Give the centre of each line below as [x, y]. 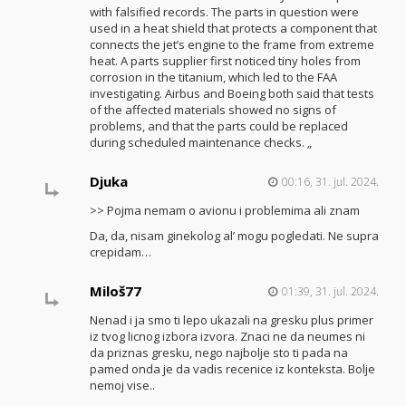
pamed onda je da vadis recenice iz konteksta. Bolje [232, 368]
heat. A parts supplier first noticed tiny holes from [225, 60]
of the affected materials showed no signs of [213, 109]
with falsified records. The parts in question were [224, 11]
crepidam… [120, 252]
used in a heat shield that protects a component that [233, 28]
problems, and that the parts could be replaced [218, 126]
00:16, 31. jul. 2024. [330, 181]
